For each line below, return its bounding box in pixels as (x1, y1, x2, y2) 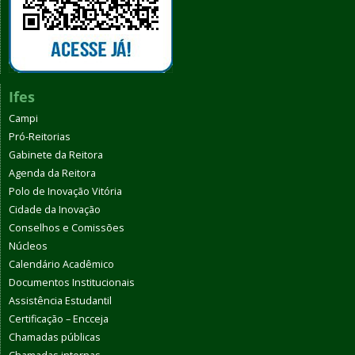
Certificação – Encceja (9, 311, 109, 326)
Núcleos (9, 239, 48, 253)
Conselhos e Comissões (9, 220, 124, 235)
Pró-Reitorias (9, 129, 71, 143)
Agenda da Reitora (9, 166, 96, 180)
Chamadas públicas (9, 330, 101, 344)
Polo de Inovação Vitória (9, 184, 122, 198)
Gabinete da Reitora (9, 147, 103, 162)
